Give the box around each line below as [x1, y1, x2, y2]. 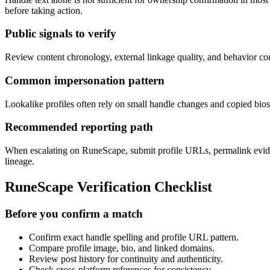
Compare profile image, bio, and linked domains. [29, 242, 215, 253]
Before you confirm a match [5, 207, 143, 220]
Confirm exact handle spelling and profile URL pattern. [29, 231, 239, 242]
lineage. [5, 156, 34, 167]
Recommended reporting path [5, 121, 153, 134]
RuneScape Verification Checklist [5, 178, 212, 195]
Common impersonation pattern [5, 74, 165, 87]
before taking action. [5, 5, 83, 16]
